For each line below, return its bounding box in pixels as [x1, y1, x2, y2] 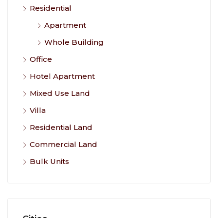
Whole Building [44, 37, 104, 47]
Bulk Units [30, 156, 69, 166]
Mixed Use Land [30, 88, 90, 98]
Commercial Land [30, 139, 97, 149]
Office [30, 54, 52, 64]
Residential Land [30, 122, 92, 132]
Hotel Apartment [30, 71, 95, 81]
